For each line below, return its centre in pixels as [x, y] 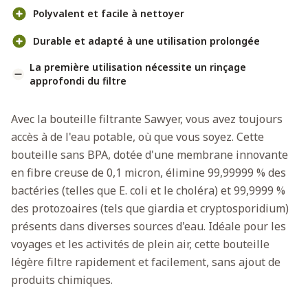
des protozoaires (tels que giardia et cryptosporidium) [150, 208]
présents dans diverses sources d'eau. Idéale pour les [148, 226]
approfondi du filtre [78, 80]
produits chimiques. [62, 279]
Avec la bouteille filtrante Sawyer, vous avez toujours [147, 119]
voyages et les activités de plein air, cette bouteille [140, 244]
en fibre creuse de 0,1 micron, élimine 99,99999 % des [148, 172]
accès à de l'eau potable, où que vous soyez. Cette [137, 136]
